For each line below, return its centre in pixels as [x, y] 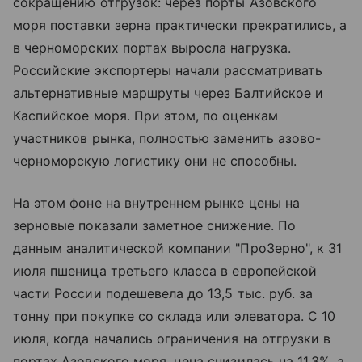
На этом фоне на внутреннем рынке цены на [156, 203]
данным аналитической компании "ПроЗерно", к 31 [178, 248]
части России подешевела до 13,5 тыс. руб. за [163, 294]
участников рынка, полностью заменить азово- [167, 139]
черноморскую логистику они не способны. [155, 161]
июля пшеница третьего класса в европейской [165, 271]
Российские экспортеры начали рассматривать [168, 71]
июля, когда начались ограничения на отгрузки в [172, 339]
